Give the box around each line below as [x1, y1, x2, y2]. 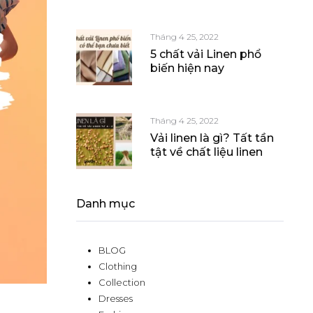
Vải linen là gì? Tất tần [150, 131, 274, 145]
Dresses [99, 293, 133, 305]
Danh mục [76, 197, 135, 211]
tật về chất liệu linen [150, 145, 263, 159]
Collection [99, 277, 145, 289]
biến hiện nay [150, 61, 224, 75]
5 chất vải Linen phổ [150, 48, 261, 61]
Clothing [99, 261, 137, 272]
